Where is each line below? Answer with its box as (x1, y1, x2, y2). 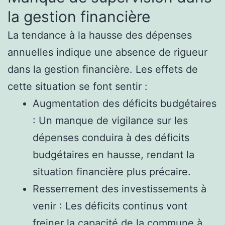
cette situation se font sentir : (8, 80, 148, 92)
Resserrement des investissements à (33, 182, 206, 195)
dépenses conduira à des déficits (33, 131, 189, 144)
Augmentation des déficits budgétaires (33, 97, 216, 109)
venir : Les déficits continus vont (33, 199, 187, 212)
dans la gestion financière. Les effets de (8, 63, 198, 75)
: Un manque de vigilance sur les (33, 114, 188, 127)
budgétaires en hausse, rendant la (33, 148, 194, 161)
